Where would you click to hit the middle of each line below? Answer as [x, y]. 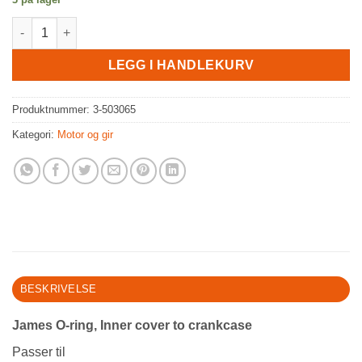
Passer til [39, 352]
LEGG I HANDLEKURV [181, 65]
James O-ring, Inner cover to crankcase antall [137, 25]
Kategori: [35, 135]
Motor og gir [85, 135]
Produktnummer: [53, 110]
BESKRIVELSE [58, 289]
